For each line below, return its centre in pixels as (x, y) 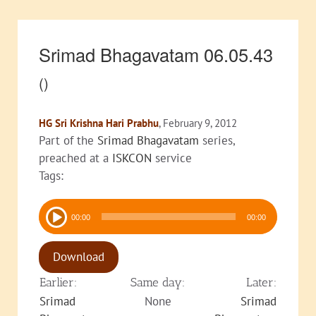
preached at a (75, 158)
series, (217, 140)
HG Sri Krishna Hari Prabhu (99, 123)
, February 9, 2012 (198, 123)
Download (79, 256)
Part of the (68, 140)
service (172, 158)
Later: (261, 282)
